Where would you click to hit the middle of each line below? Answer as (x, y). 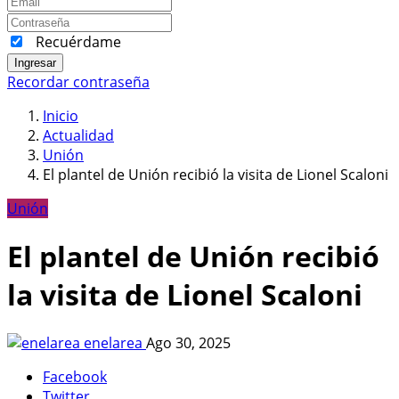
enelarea (113, 342)
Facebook (75, 376)
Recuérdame (78, 41)
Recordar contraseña (78, 81)
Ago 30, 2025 (188, 342)
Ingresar (35, 62)
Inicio (61, 115)
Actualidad (78, 135)
